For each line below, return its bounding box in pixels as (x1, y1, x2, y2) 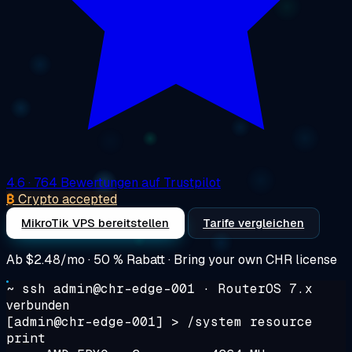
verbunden (6, 296, 69, 313)
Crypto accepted (18, 190, 117, 207)
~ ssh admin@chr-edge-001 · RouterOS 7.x (6, 280, 313, 297)
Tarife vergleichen (203, 214, 305, 230)
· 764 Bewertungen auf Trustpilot (28, 174, 221, 191)
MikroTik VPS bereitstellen (21, 214, 170, 230)
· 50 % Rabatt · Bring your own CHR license (85, 251, 337, 268)
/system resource (187, 313, 313, 330)
